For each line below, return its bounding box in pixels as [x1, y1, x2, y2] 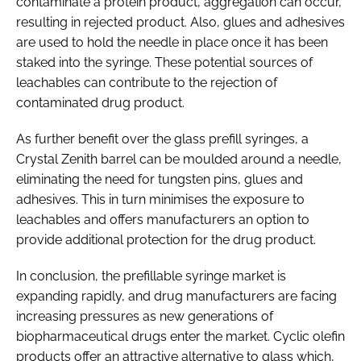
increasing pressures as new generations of [16, 308, 273, 324]
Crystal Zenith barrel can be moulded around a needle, [16, 151, 342, 167]
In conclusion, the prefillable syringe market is [16, 268, 286, 284]
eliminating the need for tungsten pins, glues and [16, 171, 303, 187]
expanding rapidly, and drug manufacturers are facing [16, 288, 337, 304]
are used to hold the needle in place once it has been [16, 34, 328, 50]
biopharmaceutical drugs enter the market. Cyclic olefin [16, 328, 345, 344]
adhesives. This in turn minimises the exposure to [16, 191, 305, 207]
